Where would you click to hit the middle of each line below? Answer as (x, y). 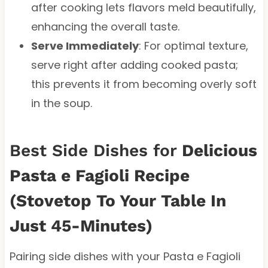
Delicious (219, 150)
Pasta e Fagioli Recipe (99, 175)
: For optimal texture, (193, 45)
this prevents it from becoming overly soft (144, 84)
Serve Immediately (85, 45)
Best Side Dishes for (95, 150)
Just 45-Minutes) (81, 226)
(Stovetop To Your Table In (118, 200)
